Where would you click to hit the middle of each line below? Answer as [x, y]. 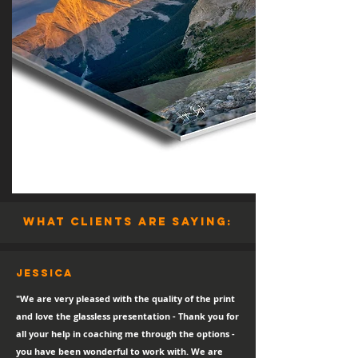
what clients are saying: [128, 222]
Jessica [45, 273]
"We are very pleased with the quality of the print [125, 298]
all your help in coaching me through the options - [125, 334]
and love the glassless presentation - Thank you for [127, 316]
